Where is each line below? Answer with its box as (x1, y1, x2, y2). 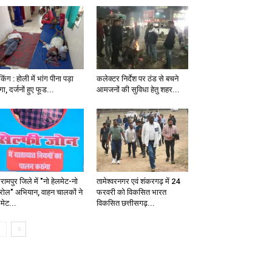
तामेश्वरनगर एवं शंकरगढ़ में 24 (96, 177, 180, 186)
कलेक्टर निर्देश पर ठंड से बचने (96, 74, 178, 84)
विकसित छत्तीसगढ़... (96, 199, 155, 208)
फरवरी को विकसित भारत (96, 188, 166, 197)
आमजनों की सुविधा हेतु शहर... (96, 85, 180, 95)
